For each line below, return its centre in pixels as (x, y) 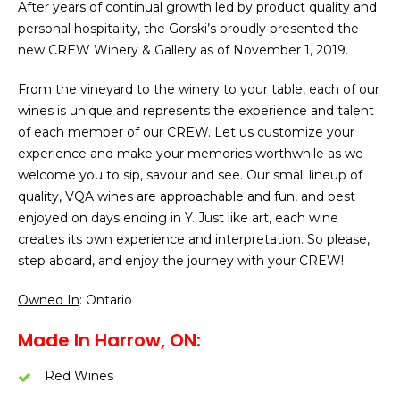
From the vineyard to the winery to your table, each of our (199, 89)
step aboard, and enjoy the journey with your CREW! (181, 261)
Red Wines (79, 376)
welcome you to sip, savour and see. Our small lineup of (190, 175)
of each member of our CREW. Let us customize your (186, 132)
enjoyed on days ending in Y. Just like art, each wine (178, 218)
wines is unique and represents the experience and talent (196, 111)
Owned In (49, 300)
